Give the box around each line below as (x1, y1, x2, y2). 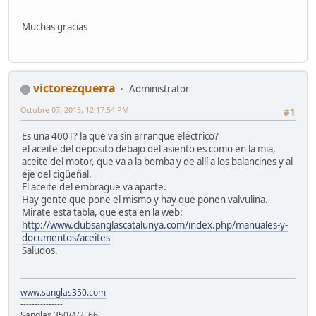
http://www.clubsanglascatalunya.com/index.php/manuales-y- (22, 219, 288, 232)
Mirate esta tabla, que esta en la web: (22, 206, 183, 219)
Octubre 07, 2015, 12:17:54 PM (20, 104, 129, 116)
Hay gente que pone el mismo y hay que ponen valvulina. (22, 193, 268, 207)
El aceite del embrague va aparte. (22, 181, 166, 194)
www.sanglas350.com (20, 286, 106, 298)
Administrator (129, 83, 190, 96)
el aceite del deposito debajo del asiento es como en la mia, (22, 142, 276, 156)
